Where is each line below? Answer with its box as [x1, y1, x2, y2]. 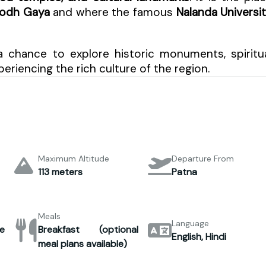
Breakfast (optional [37, 223, 139, 236]
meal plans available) [37, 237, 127, 250]
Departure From [172, 153, 235, 164]
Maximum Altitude [37, 153, 109, 164]
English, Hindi [172, 230, 227, 243]
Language [172, 217, 210, 229]
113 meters [37, 165, 83, 178]
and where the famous [49, 4, 176, 20]
